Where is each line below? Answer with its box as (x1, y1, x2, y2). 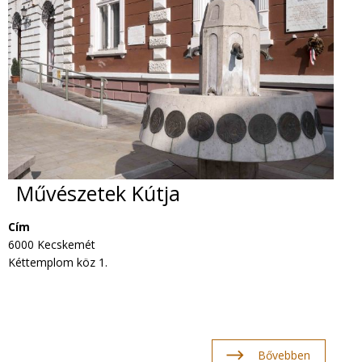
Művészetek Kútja (16, 179, 180, 208)
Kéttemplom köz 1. (8, 254, 107, 270)
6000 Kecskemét (8, 236, 95, 252)
